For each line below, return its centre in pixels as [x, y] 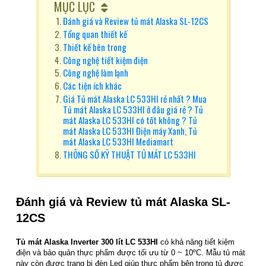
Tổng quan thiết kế [95, 34]
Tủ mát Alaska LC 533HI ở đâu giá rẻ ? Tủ [133, 109]
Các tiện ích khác [93, 85]
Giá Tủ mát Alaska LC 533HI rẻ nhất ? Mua [135, 98]
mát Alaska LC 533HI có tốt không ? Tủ [130, 120]
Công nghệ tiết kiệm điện [106, 60]
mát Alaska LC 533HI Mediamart [118, 141]
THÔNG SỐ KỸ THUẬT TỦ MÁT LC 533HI [130, 154]
